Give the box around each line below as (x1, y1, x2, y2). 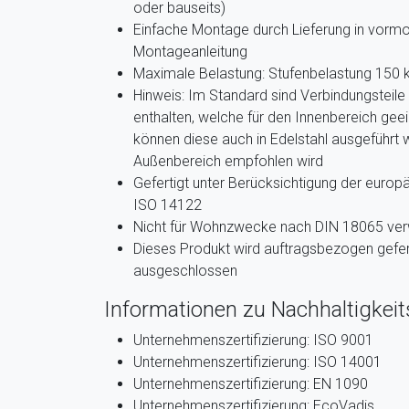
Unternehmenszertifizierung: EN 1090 (133, 375, 368, 393)
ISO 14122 (133, 196, 202, 214)
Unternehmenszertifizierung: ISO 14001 (133, 353, 382, 371)
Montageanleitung (133, 43, 247, 60)
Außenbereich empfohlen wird (133, 152, 323, 170)
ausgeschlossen (133, 262, 237, 279)
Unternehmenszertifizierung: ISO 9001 (133, 331, 373, 349)
